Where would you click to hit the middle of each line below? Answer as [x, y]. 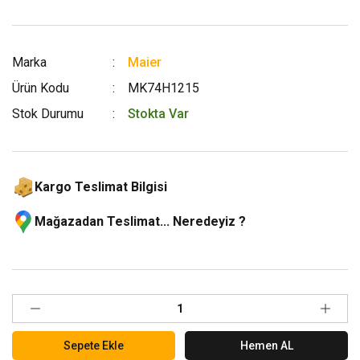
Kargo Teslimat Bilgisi [101, 187]
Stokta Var [159, 114]
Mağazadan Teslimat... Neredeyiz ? [140, 222]
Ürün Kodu [41, 88]
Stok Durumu [48, 114]
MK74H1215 [164, 88]
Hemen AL [266, 345]
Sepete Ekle [94, 345]
